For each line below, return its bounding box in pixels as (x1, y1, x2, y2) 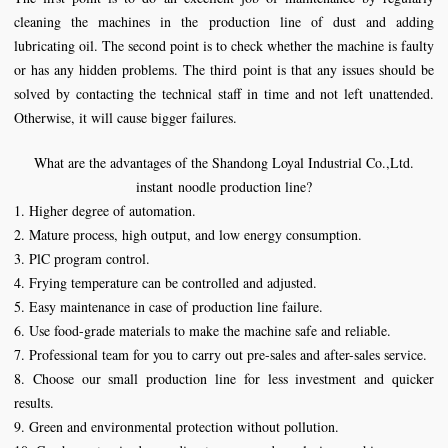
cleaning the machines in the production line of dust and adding (14, 12, 434, 31)
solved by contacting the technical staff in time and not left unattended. (14, 84, 434, 103)
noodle (173, 177, 220, 196)
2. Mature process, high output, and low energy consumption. (14, 225, 362, 244)
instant (136, 177, 173, 196)
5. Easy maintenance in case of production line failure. (14, 297, 323, 316)
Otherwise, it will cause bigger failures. (14, 108, 237, 127)
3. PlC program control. (14, 249, 150, 268)
